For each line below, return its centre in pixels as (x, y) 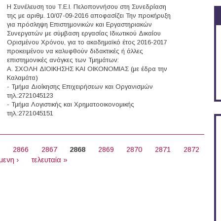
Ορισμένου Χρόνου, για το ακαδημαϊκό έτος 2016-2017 (87, 42)
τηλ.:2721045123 (30, 96)
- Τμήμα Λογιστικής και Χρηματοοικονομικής (71, 105)
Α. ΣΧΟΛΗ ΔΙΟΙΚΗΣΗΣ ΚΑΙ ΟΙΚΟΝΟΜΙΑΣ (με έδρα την (87, 69)
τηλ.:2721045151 (30, 113)
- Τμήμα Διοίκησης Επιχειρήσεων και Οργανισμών (80, 87)
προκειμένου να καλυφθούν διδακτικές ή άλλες (75, 51)
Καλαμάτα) (22, 78)
